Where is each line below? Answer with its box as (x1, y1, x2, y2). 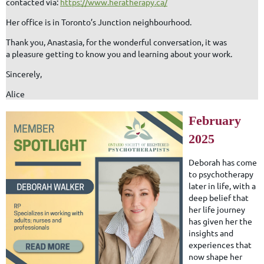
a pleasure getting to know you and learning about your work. (6, 48, 232, 59)
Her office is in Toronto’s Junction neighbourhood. (6, 16, 192, 27)
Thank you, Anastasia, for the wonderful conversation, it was (6, 36, 227, 47)
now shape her (189, 250, 242, 262)
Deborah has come (189, 156, 257, 167)
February (189, 113, 241, 128)
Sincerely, (6, 68, 42, 79)
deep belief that (189, 192, 249, 203)
